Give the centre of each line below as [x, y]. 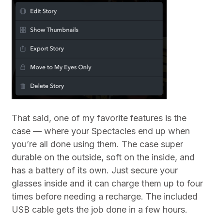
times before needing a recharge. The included [105, 196]
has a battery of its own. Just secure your [95, 170]
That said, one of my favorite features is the [99, 118]
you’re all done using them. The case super [97, 144]
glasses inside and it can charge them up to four [107, 183]
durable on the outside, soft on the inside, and [103, 157]
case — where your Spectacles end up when [101, 131]
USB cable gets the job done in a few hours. [100, 209]
